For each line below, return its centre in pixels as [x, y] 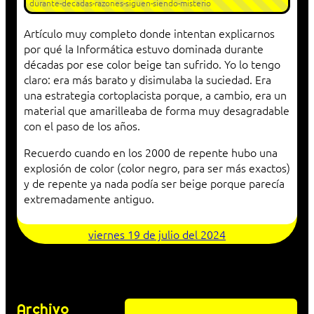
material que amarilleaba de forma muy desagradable [157, 110]
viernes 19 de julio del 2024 [157, 234]
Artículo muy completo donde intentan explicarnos [149, 33]
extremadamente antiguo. [89, 199]
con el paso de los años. [82, 126]
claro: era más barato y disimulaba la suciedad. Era [148, 80]
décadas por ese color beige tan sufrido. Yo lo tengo [152, 64]
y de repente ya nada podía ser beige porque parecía [154, 183]
